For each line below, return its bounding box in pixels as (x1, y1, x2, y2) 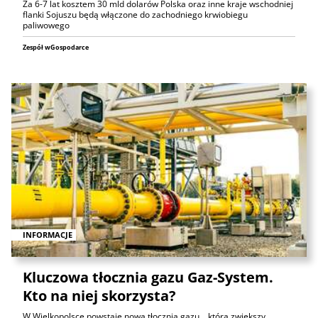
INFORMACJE (23, 229, 72, 240)
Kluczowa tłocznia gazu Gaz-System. (23, 268, 273, 287)
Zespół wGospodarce (23, 43, 89, 53)
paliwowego (23, 19, 70, 32)
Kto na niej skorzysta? (23, 286, 176, 306)
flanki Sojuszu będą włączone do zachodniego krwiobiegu (23, 9, 248, 21)
